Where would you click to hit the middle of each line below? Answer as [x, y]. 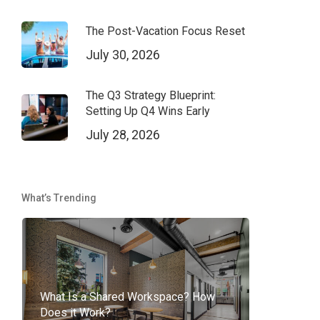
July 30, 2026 [122, 54]
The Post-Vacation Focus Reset [165, 31]
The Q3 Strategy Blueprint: [150, 95]
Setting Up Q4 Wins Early [147, 111]
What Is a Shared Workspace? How [127, 297]
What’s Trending [59, 198]
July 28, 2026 [122, 135]
